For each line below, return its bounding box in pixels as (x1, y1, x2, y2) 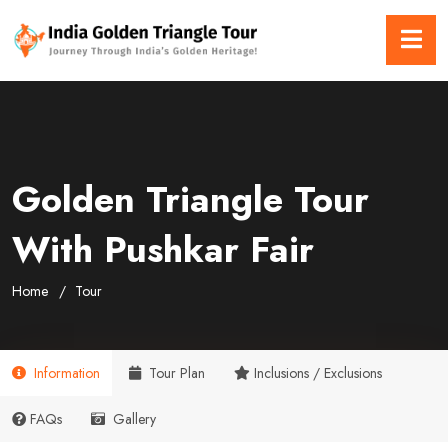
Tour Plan (145, 363, 205, 384)
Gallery (109, 409, 156, 430)
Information (30, 363, 100, 384)
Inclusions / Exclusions (254, 363, 382, 384)
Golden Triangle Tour (12, 173, 369, 227)
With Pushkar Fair (12, 223, 314, 277)
